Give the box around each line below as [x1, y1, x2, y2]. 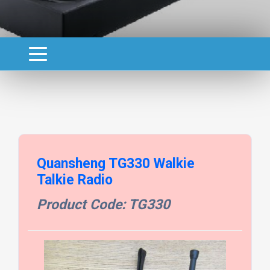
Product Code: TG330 [36, 196, 170, 213]
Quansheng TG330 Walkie [36, 155, 195, 172]
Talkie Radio [36, 171, 113, 188]
